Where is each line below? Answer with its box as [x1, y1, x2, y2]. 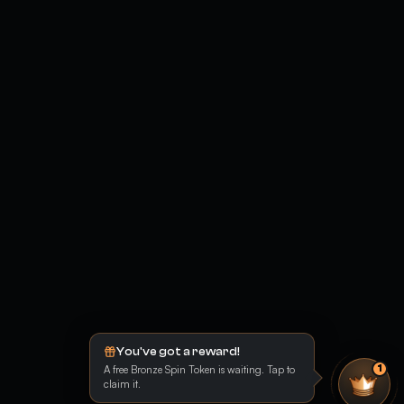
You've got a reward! [116, 344, 240, 358]
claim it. [104, 377, 141, 390]
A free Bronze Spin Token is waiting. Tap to [104, 363, 295, 376]
